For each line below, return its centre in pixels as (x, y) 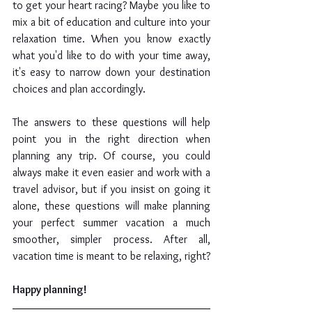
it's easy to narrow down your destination (111, 72)
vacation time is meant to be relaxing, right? (111, 256)
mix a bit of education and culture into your (111, 22)
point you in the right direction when (111, 139)
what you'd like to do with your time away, (111, 56)
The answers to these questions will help (111, 123)
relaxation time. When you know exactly (111, 39)
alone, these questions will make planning (111, 206)
